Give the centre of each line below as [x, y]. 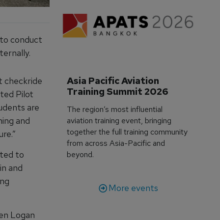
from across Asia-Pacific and [116, 143]
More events [133, 188]
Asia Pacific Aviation [114, 81]
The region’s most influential [115, 109]
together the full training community [127, 132]
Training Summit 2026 [118, 91]
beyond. [81, 154]
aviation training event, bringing [119, 120]
